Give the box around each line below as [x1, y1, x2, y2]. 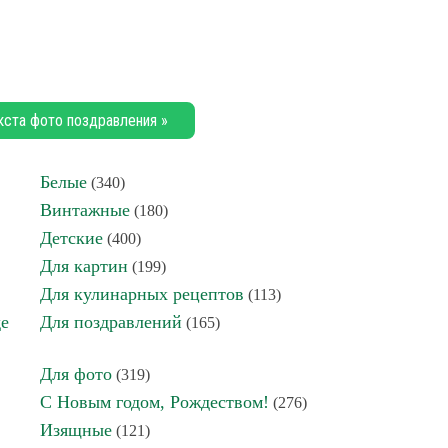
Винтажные [40, 200, 130, 220]
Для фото [40, 364, 112, 384]
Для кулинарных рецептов [40, 284, 244, 304]
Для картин [40, 256, 128, 276]
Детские [40, 228, 103, 248]
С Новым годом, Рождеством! [40, 392, 269, 412]
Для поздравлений [40, 312, 182, 332]
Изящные [40, 420, 112, 440]
